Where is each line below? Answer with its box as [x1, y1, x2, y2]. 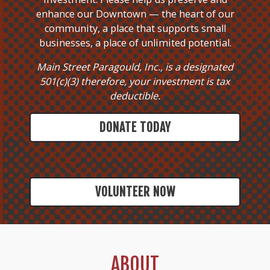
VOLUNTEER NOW [95, 184, 175, 199]
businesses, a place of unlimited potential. [39, 36, 231, 50]
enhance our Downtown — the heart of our [36, 7, 234, 21]
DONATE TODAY [99, 120, 171, 136]
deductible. [110, 89, 160, 103]
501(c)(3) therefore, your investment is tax [40, 75, 230, 89]
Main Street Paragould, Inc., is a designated [37, 60, 233, 74]
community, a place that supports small [44, 22, 226, 36]
